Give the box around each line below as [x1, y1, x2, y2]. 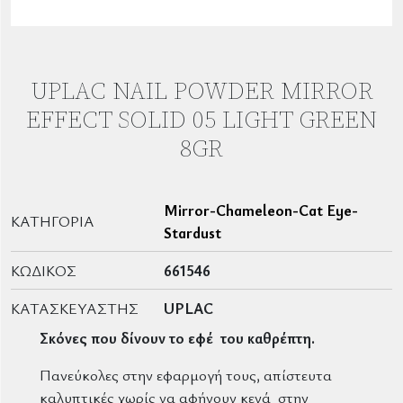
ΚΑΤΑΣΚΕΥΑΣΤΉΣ [11, 297, 139, 318]
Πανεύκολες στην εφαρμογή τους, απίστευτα [40, 363, 332, 385]
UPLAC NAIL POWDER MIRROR [30, 73, 373, 107]
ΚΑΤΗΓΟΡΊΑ [11, 210, 94, 232]
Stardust [163, 221, 221, 243]
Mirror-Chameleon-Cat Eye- [163, 199, 358, 220]
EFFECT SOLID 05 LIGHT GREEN [26, 102, 377, 136]
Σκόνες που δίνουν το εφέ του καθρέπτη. [40, 327, 315, 348]
